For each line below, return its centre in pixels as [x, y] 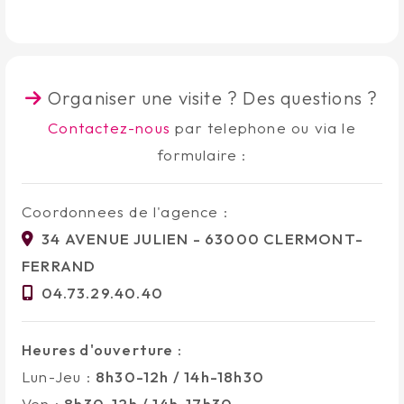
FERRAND [59, 265]
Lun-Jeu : [58, 376]
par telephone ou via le [263, 127]
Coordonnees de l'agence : [124, 211]
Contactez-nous [109, 127]
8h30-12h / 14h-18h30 [179, 376]
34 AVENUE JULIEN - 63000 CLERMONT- [202, 238]
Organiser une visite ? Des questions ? [211, 97]
